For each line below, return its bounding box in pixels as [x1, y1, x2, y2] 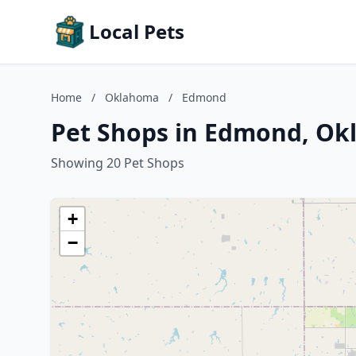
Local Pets [89, 18, 184, 44]
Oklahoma [105, 90, 159, 105]
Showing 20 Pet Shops [51, 154, 184, 172]
